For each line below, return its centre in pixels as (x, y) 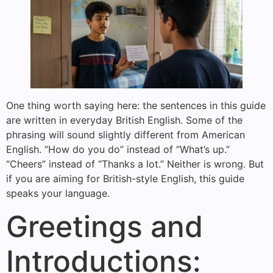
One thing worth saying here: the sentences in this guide (136, 105)
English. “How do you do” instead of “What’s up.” (118, 149)
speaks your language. (58, 193)
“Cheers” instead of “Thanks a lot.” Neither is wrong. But (135, 164)
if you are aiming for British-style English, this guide (125, 178)
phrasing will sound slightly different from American (126, 134)
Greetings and (105, 226)
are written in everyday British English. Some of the (124, 120)
